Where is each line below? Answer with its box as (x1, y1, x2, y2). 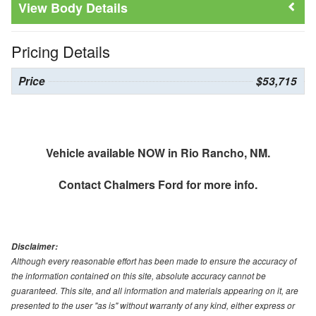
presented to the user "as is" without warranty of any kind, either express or (11, 299, 295, 312)
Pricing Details (11, 40, 110, 63)
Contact (59, 176, 104, 193)
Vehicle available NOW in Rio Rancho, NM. (46, 145, 270, 162)
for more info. (183, 176, 257, 193)
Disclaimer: (11, 241, 58, 253)
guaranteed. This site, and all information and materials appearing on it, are (11, 284, 298, 297)
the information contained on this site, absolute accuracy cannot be (11, 269, 266, 282)
